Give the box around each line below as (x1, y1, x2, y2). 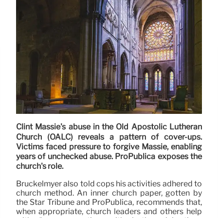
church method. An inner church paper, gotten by (16, 188, 202, 198)
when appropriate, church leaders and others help (16, 206, 202, 216)
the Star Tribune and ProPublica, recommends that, (16, 197, 202, 207)
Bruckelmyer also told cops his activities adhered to (16, 179, 202, 188)
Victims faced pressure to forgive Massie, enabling (16, 142, 202, 152)
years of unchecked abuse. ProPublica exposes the (16, 152, 202, 162)
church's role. (16, 162, 63, 171)
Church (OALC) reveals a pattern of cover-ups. (16, 132, 202, 142)
